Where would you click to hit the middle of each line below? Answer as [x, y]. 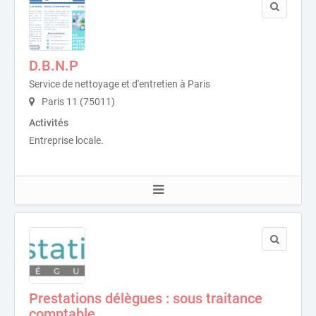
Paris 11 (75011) [77, 102]
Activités [49, 123]
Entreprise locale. [66, 141]
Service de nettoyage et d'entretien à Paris [120, 84]
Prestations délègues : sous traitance [146, 299]
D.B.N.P [54, 66]
